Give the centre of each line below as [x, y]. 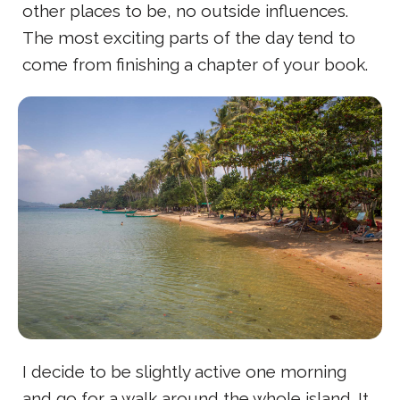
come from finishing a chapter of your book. [195, 64]
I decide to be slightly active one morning [184, 371]
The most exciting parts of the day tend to [189, 37]
